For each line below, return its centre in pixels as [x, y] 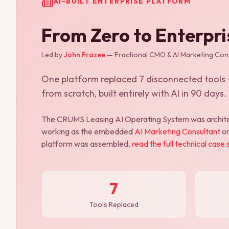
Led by [52, 54]
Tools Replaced [114, 204]
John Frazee [85, 54]
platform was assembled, [86, 143]
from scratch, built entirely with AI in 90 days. [134, 93]
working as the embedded [87, 131]
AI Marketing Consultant [177, 131]
